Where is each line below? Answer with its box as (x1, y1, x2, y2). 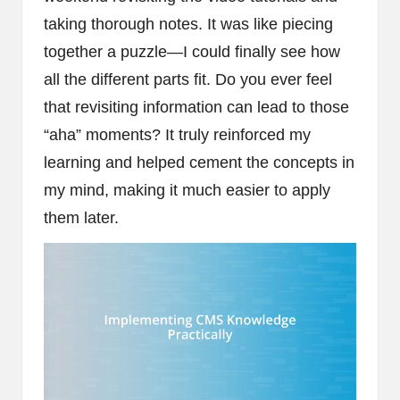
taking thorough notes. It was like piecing (44, 15, 333, 34)
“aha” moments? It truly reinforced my (44, 126, 311, 145)
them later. (44, 209, 119, 228)
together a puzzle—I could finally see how (44, 43, 340, 62)
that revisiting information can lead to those (44, 98, 349, 117)
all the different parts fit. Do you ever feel (44, 71, 332, 89)
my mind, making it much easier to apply (44, 181, 330, 200)
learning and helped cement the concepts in (44, 154, 354, 172)
